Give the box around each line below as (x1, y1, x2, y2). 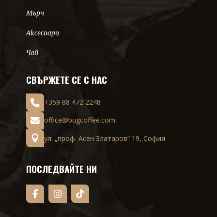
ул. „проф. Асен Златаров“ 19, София (44, 133, 166, 143)
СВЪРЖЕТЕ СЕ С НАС (26, 72, 107, 86)
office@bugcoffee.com (44, 115, 116, 125)
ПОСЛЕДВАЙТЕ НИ (26, 162, 97, 176)
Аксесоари (26, 28, 59, 37)
